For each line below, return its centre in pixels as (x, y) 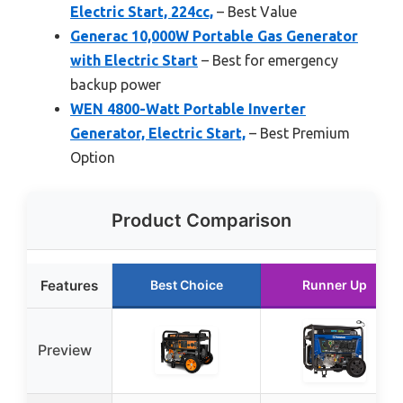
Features (69, 286)
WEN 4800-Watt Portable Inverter (188, 109)
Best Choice (186, 285)
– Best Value (255, 12)
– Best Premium (298, 134)
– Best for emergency (268, 61)
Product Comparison (201, 221)
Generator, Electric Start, (158, 134)
